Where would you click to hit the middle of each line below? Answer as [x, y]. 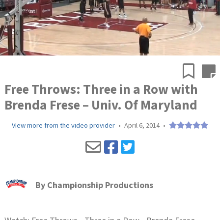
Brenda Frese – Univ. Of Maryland [101, 105]
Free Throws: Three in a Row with [101, 89]
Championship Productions [100, 185]
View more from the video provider [63, 125]
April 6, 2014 [142, 125]
